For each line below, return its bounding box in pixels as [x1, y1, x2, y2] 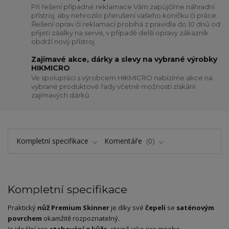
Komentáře [104, 136, 144, 146]
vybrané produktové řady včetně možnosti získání [31, 82, 196, 91]
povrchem [8, 214, 42, 223]
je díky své [109, 203, 145, 213]
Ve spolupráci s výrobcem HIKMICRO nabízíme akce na [31, 74, 213, 82]
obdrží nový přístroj [31, 37, 95, 46]
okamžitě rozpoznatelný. [42, 214, 120, 223]
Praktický [8, 203, 37, 213]
